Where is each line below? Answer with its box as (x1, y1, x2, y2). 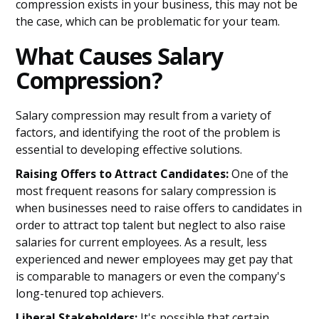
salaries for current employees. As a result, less (16, 234, 268, 250)
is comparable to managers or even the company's (16, 268, 286, 284)
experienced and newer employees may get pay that (16, 251, 293, 267)
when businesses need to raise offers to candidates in (16, 200, 303, 216)
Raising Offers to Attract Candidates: (16, 166, 229, 182)
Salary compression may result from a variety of (16, 108, 272, 123)
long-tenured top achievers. (16, 286, 164, 301)
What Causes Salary (16, 41, 224, 71)
